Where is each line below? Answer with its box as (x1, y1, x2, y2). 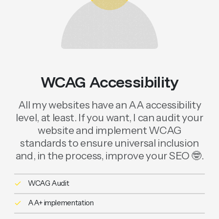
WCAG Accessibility (41, 72, 178, 92)
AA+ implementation (27, 198, 94, 208)
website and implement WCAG (38, 124, 181, 136)
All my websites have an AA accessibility (18, 98, 201, 111)
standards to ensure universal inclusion (20, 136, 199, 149)
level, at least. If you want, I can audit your (16, 111, 203, 124)
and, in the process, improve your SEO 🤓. (15, 149, 204, 162)
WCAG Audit (27, 179, 69, 188)
